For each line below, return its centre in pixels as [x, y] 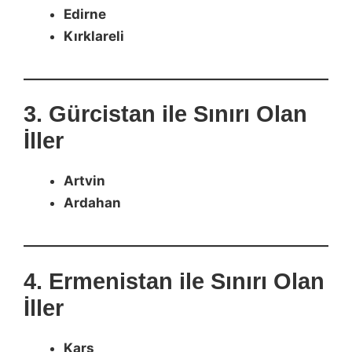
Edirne [85, 14]
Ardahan [92, 203]
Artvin [84, 181]
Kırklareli [94, 36]
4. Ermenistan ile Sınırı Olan [174, 281]
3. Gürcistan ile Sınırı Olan [165, 114]
